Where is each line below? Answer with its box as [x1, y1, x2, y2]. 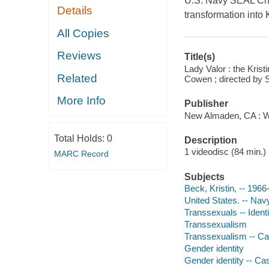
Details [57, 4, 93, 17]
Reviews [57, 49, 102, 62]
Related [57, 71, 98, 85]
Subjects [184, 171, 225, 182]
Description [184, 134, 237, 145]
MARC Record [53, 148, 109, 159]
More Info [57, 94, 106, 107]
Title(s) [184, 52, 215, 62]
